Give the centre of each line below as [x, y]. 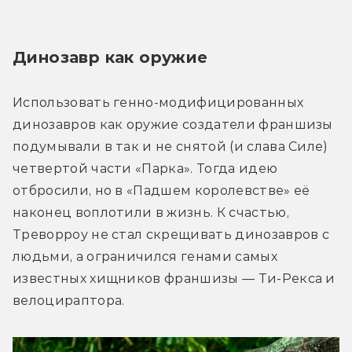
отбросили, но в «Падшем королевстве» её [161, 190]
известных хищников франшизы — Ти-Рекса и [174, 278]
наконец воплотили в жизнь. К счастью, [151, 212]
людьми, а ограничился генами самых [145, 256]
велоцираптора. [69, 300]
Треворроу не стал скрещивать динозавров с [171, 234]
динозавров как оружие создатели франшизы [173, 124]
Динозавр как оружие [110, 57]
